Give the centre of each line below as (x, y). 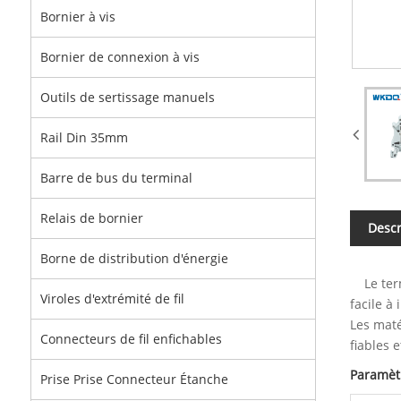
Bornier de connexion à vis (119, 57)
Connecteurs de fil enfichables (131, 339)
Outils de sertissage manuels (127, 97)
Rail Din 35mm (84, 137)
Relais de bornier (91, 218)
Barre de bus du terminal (116, 178)
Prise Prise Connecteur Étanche (134, 379)
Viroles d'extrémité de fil (112, 299)
